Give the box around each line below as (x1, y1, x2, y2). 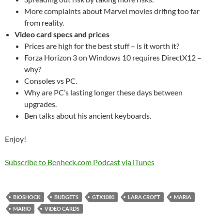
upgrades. (24, 99, 57, 108)
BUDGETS (54, 194, 78, 200)
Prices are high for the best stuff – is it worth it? (24, 41, 179, 50)
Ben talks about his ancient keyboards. (24, 111, 151, 120)
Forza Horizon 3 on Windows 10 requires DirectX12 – (24, 53, 201, 62)
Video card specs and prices (15, 30, 109, 39)
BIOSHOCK (13, 194, 41, 200)
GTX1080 (92, 194, 114, 200)
